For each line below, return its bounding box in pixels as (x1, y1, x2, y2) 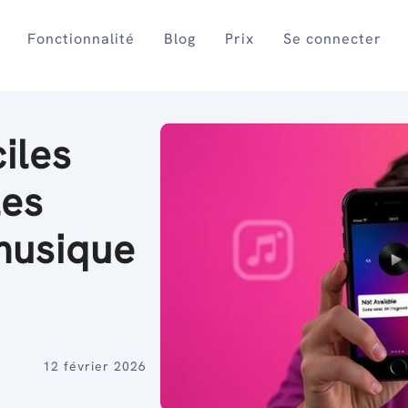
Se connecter (283, 29, 382, 48)
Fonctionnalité (27, 29, 136, 48)
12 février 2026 (42, 358, 147, 375)
